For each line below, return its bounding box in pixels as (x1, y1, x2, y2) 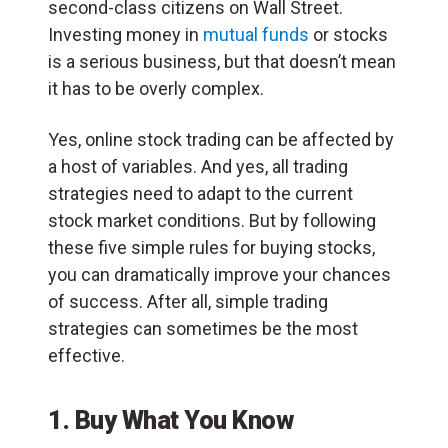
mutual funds (203, 23, 309, 45)
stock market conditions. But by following (48, 209, 376, 231)
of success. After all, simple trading (48, 290, 328, 312)
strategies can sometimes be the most (48, 317, 358, 339)
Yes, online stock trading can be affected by (48, 128, 394, 150)
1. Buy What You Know (48, 404, 293, 435)
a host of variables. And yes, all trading (48, 155, 348, 177)
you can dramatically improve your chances (48, 263, 391, 285)
